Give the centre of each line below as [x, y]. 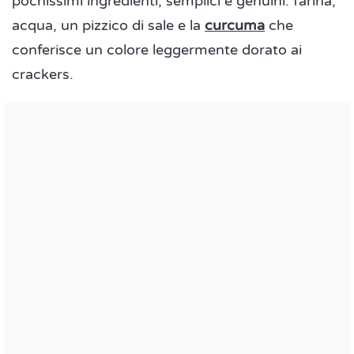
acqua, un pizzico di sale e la [108, 25]
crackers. [43, 74]
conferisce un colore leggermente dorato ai [157, 50]
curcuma [235, 25]
